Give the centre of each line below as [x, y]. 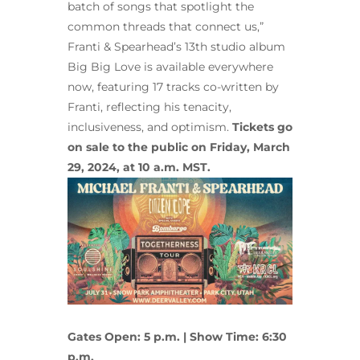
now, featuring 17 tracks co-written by [173, 87]
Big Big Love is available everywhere [170, 67]
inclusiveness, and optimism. [150, 127]
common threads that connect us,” [166, 27]
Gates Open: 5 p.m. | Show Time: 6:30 [177, 336]
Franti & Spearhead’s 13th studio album [176, 47]
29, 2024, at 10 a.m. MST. [139, 168]
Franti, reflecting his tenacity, [149, 107]
